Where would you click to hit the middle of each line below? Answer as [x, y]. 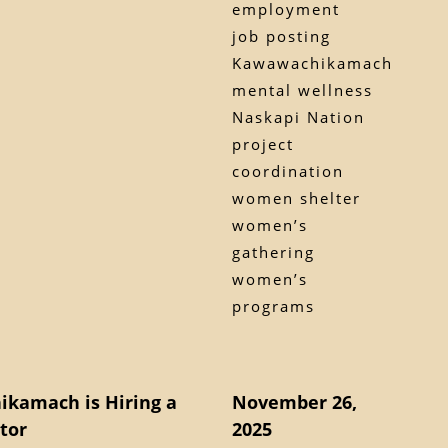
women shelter [296, 197]
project [262, 143]
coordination [287, 170]
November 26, [294, 401]
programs [273, 305]
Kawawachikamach [312, 62]
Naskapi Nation [298, 116]
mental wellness [302, 89]
